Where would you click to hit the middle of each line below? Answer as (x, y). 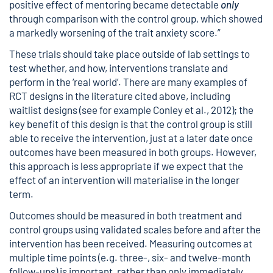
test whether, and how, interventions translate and (119, 68)
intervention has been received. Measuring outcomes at (131, 243)
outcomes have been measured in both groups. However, (133, 152)
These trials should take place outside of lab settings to (129, 54)
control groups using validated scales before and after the (135, 229)
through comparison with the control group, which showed (136, 18)
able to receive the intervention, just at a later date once (131, 138)
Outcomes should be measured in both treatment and (126, 215)
